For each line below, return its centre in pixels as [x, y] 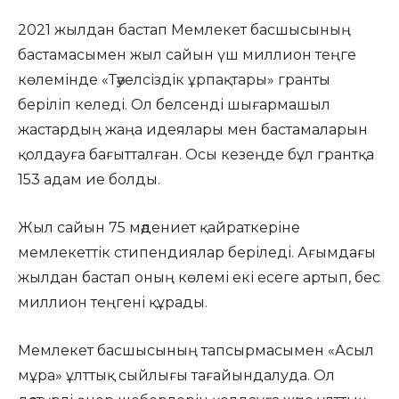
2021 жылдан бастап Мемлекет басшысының [184, 30]
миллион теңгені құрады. [113, 302]
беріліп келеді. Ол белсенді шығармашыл [174, 105]
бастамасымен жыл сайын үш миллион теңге [187, 55]
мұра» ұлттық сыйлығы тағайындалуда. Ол [176, 375]
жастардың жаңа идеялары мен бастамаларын [193, 130]
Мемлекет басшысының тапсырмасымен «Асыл [196, 350]
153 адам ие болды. [89, 179]
